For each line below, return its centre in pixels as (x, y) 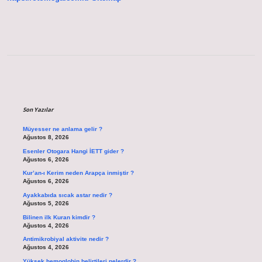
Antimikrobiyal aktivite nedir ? (65, 239)
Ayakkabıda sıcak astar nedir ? (67, 195)
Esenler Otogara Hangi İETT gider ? (73, 151)
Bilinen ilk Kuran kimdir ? (59, 217)
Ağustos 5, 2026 (46, 204)
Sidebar (54, 88)
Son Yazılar (38, 110)
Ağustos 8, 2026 (46, 137)
